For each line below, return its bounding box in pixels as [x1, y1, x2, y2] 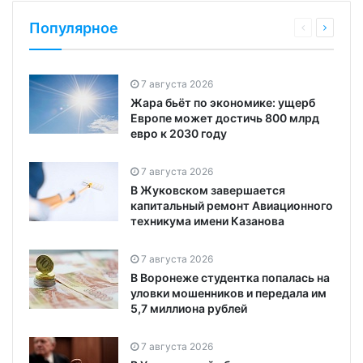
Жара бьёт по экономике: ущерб [130, 95, 315, 109]
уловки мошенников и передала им [130, 285, 327, 300]
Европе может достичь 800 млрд [130, 110, 319, 125]
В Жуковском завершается [130, 182, 285, 197]
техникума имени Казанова [130, 213, 284, 228]
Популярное [29, 19, 118, 36]
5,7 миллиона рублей [130, 301, 247, 315]
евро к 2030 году [130, 126, 227, 140]
